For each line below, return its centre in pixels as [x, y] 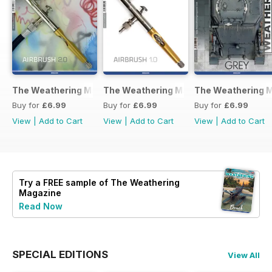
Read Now [41, 206]
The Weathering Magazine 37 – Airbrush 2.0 [107, 90]
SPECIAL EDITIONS [60, 254]
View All [244, 255]
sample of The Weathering [121, 182]
